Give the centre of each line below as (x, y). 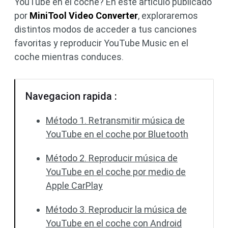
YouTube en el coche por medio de (116, 172)
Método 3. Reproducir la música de (116, 209)
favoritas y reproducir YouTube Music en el (101, 43)
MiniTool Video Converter (84, 16)
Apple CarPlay (74, 186)
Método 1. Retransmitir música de (115, 120)
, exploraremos (168, 16)
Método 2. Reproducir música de (112, 158)
